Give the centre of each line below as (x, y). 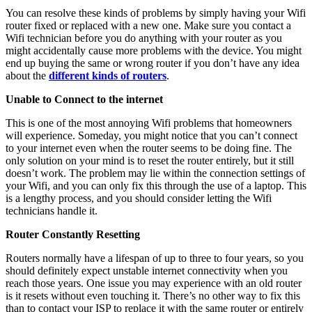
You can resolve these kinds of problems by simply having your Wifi (156, 13)
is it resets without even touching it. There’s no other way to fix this (153, 295)
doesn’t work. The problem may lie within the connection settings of (155, 173)
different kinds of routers (108, 75)
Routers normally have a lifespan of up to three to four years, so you (155, 258)
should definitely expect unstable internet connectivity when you (147, 270)
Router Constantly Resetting (73, 234)
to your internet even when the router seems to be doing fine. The (149, 148)
